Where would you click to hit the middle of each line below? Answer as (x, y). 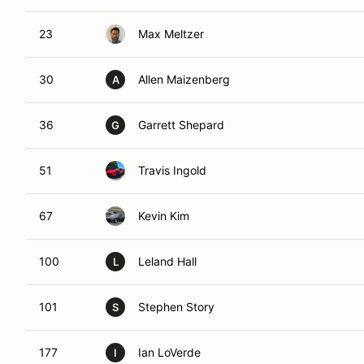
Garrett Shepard (181, 125)
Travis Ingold (172, 170)
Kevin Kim (164, 216)
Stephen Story (176, 307)
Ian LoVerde (169, 352)
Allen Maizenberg (184, 79)
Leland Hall (167, 261)
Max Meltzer (171, 34)
